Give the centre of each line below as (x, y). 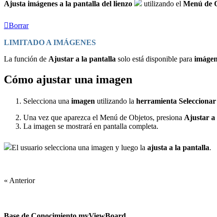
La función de (26, 59)
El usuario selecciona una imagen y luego (76, 147)
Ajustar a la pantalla (83, 59)
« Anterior (19, 180)
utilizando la (116, 101)
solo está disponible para (156, 59)
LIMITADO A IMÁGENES (50, 43)
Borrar (19, 26)
